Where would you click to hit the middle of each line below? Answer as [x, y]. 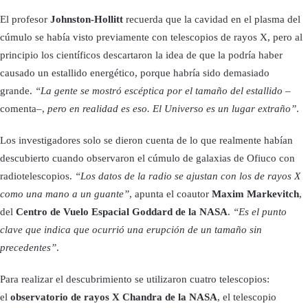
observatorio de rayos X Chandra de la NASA [114, 297]
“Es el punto [260, 211]
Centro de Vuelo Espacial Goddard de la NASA [122, 211]
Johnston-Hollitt [87, 19]
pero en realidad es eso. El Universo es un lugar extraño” [172, 108]
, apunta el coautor [170, 194]
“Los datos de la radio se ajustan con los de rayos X [188, 176]
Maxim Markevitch [255, 194]
